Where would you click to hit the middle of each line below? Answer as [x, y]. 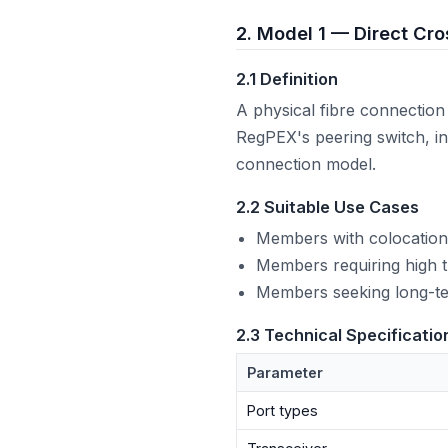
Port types [283, 411]
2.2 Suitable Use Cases [327, 207]
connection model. [306, 164]
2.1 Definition [287, 79]
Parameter [285, 373]
